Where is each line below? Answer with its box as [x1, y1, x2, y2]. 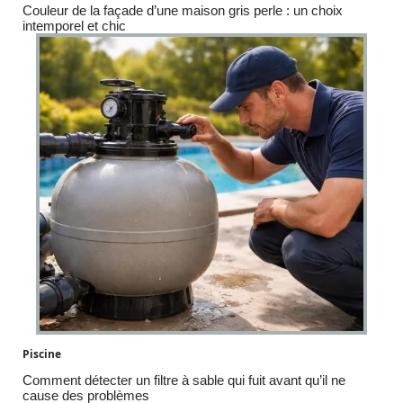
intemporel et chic [22, 17, 126, 33]
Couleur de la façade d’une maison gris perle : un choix [22, 2, 343, 18]
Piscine [22, 346, 61, 363]
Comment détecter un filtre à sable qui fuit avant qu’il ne [22, 372, 345, 389]
